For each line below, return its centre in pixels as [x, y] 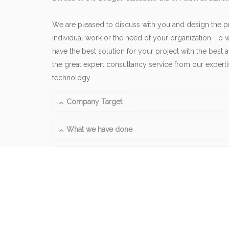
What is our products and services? [125, 157]
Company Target [94, 101]
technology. [72, 78]
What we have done [99, 129]
